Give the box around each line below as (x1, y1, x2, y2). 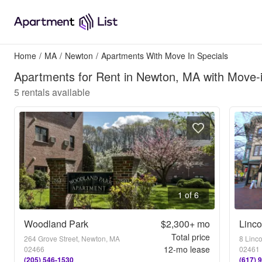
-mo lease (173, 243, 210, 255)
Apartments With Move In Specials (101, 50, 228, 61)
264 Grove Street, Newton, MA (24, 233, 120, 243)
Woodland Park (24, 217, 88, 230)
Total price (171, 231, 210, 243)
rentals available (22, 85, 90, 99)
